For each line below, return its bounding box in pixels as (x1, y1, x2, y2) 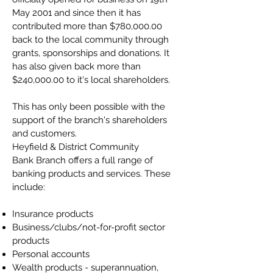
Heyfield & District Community (12, 141, 139, 152)
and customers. (12, 128, 77, 139)
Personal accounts (12, 249, 90, 260)
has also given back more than (12, 61, 141, 72)
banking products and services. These (12, 168, 171, 179)
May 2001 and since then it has (12, 7, 141, 18)
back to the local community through (12, 34, 169, 45)
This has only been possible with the (12, 101, 165, 112)
